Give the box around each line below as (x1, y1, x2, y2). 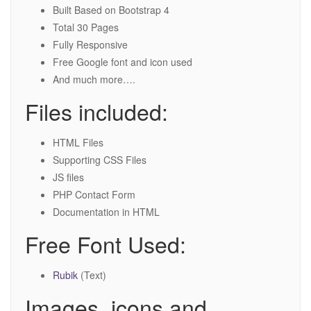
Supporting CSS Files (53, 153, 146, 167)
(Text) (81, 268, 106, 283)
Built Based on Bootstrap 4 (53, 3, 169, 17)
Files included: (25, 95, 168, 128)
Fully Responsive (53, 37, 128, 52)
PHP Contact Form (53, 187, 135, 202)
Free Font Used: (25, 228, 186, 260)
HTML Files (53, 135, 103, 150)
